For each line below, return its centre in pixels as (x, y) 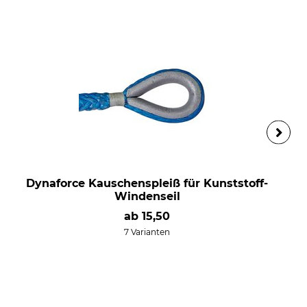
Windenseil (147, 197)
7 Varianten (147, 232)
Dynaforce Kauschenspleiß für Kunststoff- (147, 184)
